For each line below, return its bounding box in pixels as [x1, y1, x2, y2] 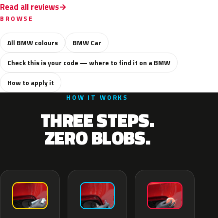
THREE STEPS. [40, 106, 155, 134]
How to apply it [7, 77, 54, 88]
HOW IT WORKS [66, 92, 129, 102]
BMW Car [73, 37, 101, 48]
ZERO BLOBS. [44, 124, 151, 152]
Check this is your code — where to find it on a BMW [7, 57, 170, 68]
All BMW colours [7, 37, 58, 48]
